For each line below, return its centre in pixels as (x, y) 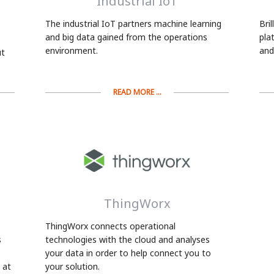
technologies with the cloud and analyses (128, 240)
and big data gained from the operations (126, 37)
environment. (72, 50)
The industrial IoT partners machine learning (133, 23)
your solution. (75, 267)
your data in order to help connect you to (128, 253)
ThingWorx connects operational (110, 226)
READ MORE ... (137, 92)
